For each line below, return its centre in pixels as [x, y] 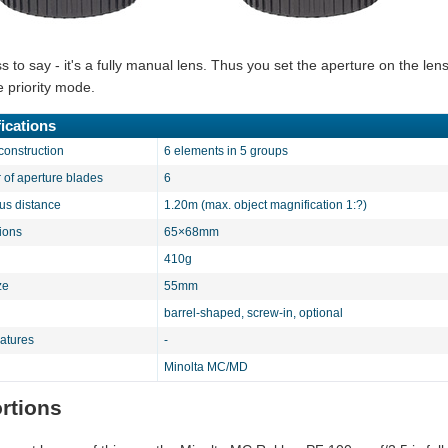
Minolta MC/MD [206, 367]
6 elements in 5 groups [226, 151]
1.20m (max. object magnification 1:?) [265, 205]
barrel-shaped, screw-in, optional [253, 313]
